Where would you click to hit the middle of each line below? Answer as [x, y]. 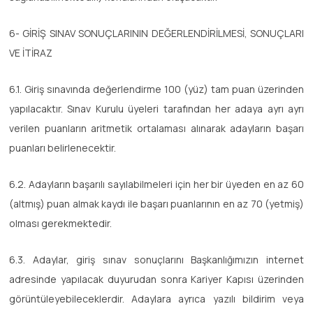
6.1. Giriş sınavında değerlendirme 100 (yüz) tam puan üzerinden [156, 89]
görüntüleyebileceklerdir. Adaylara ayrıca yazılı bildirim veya [156, 298]
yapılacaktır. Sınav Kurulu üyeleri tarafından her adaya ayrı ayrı [156, 108]
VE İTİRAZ [31, 52]
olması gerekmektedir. [60, 223]
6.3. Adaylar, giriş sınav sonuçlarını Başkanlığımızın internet [156, 259]
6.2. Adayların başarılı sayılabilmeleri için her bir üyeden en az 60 [156, 184]
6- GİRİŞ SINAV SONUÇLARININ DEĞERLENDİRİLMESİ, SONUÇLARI [156, 33]
